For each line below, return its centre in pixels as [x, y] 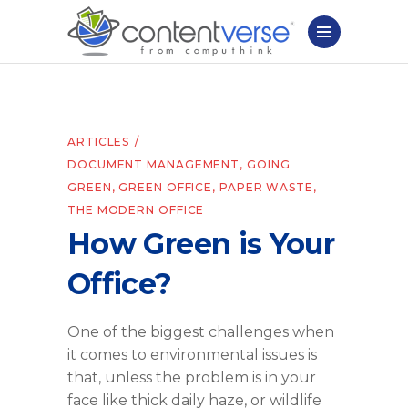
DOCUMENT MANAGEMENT [154, 164]
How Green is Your [201, 244]
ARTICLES [99, 142]
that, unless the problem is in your [192, 377]
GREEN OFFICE [166, 187]
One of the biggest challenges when [201, 332]
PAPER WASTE [266, 187]
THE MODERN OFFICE [136, 210]
